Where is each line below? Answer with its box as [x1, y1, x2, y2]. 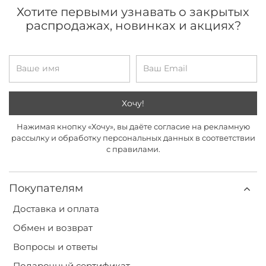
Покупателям [9, 181, 83, 195]
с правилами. [106, 144, 160, 154]
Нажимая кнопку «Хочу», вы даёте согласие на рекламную [16, 121, 250, 131]
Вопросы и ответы [13, 240, 98, 252]
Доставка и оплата [13, 202, 99, 214]
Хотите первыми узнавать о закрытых [17, 5, 249, 20]
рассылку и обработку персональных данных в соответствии [11, 132, 255, 142]
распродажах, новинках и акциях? [25, 18, 241, 33]
